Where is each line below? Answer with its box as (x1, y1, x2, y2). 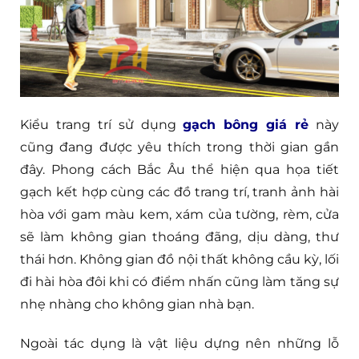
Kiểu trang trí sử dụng (20, 116, 184, 132)
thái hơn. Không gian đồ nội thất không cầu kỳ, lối (20, 251, 339, 267)
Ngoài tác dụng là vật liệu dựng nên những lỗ (20, 335, 339, 351)
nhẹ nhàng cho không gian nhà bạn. (20, 296, 254, 312)
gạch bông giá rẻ (183, 116, 309, 132)
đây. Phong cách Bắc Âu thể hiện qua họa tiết (20, 161, 339, 177)
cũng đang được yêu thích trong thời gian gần (20, 139, 339, 155)
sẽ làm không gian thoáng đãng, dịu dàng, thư (20, 228, 339, 244)
